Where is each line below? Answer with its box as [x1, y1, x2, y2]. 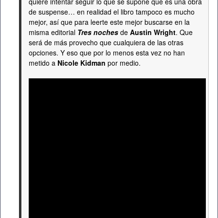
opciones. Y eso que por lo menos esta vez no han [29, 48, 185, 57]
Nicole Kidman [57, 58, 106, 68]
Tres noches [75, 27, 118, 37]
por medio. [106, 58, 141, 68]
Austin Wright [130, 27, 176, 37]
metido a [29, 58, 57, 68]
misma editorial [29, 27, 75, 37]
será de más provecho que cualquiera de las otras [29, 37, 183, 47]
